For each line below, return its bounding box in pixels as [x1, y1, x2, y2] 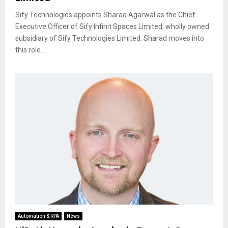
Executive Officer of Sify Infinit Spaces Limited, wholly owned [15, 22, 209, 31]
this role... [15, 45, 45, 54]
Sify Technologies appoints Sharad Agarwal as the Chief [15, 10, 195, 19]
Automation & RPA [18, 213, 59, 219]
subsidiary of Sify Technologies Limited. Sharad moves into [15, 34, 204, 42]
